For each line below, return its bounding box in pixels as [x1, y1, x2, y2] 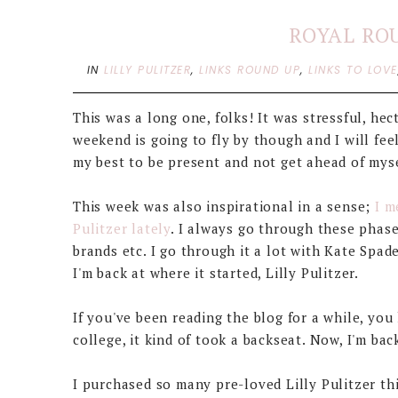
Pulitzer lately [73, 219, 171, 237]
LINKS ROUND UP [199, 62, 301, 77]
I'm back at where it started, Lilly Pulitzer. [73, 264, 359, 282]
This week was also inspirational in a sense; [73, 197, 375, 215]
